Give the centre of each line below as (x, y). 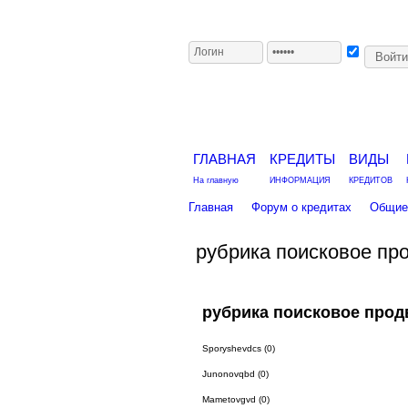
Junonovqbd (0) (235, 374)
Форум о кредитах (301, 207)
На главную (215, 180)
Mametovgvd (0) (235, 399)
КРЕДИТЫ (302, 159)
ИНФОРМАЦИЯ (300, 180)
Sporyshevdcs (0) (238, 348)
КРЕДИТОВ (370, 180)
